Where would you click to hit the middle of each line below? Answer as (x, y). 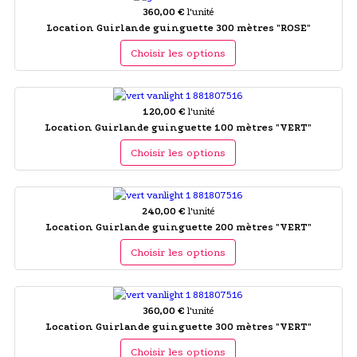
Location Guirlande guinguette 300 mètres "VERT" (178, 326)
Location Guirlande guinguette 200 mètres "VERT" (178, 227)
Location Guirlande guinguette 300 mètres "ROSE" (178, 27)
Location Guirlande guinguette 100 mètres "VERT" (178, 127)
